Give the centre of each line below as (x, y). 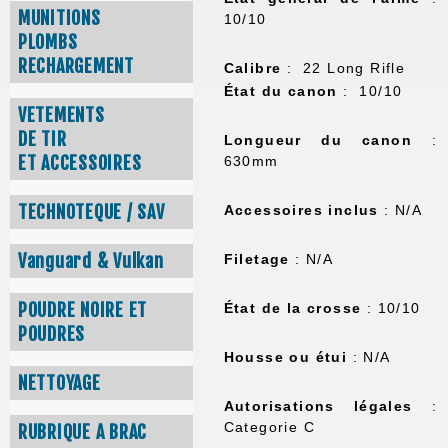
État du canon (280, 90)
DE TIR (42, 139)
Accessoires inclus (301, 209)
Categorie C (269, 426)
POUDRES (52, 334)
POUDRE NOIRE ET (83, 310)
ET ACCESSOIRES (80, 163)
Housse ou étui (285, 356)
